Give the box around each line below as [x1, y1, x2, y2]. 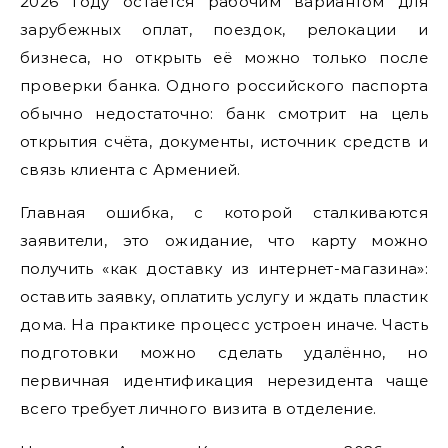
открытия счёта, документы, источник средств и [20, 131, 428, 151]
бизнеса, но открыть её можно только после [20, 47, 428, 67]
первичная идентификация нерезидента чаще [20, 370, 428, 390]
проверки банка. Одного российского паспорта [20, 75, 428, 95]
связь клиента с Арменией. [20, 159, 241, 179]
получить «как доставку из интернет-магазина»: [20, 258, 428, 278]
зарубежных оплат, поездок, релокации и [20, 19, 428, 39]
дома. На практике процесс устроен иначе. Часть [20, 314, 428, 334]
